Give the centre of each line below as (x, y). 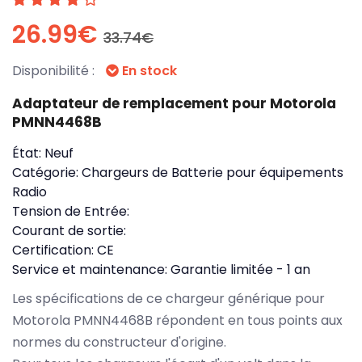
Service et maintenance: (91, 269)
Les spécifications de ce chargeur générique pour (168, 298)
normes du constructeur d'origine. (119, 342)
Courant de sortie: (69, 230)
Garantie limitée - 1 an (240, 269)
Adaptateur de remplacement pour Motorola (174, 103)
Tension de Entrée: (71, 211)
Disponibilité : (55, 70)
